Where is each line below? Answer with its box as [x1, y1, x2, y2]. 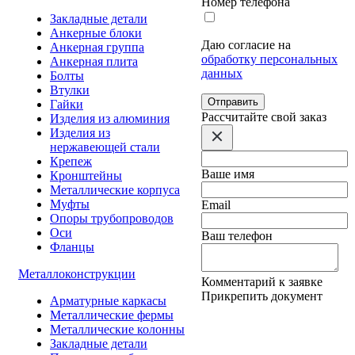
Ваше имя [201, 166, 254, 181]
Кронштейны [50, 168, 122, 182]
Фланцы [50, 239, 94, 254]
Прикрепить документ [201, 288, 323, 303]
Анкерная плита [50, 54, 138, 68]
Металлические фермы [50, 307, 174, 322]
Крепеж [50, 154, 92, 168]
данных [201, 66, 242, 80]
